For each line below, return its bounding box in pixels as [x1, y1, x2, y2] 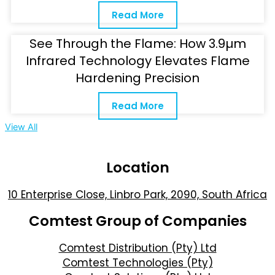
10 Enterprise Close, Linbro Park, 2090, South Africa [8, 187, 267, 202]
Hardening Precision [76, 69, 199, 87]
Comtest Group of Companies [28, 211, 247, 231]
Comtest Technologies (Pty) [62, 255, 213, 270]
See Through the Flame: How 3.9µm [29, 35, 246, 53]
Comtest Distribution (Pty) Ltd [58, 241, 217, 255]
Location [106, 158, 169, 177]
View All [5, 122, 37, 133]
